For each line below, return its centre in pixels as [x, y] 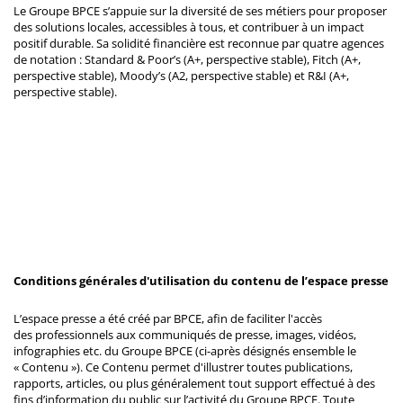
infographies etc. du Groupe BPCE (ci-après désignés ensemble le [185, 350]
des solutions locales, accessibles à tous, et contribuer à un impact [189, 27]
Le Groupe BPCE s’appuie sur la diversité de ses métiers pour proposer [200, 10]
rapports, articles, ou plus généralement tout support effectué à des [194, 383]
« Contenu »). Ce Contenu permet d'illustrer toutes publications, [183, 367]
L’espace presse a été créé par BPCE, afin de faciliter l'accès [168, 318]
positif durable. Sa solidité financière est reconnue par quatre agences [199, 43]
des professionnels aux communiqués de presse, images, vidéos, [185, 334]
